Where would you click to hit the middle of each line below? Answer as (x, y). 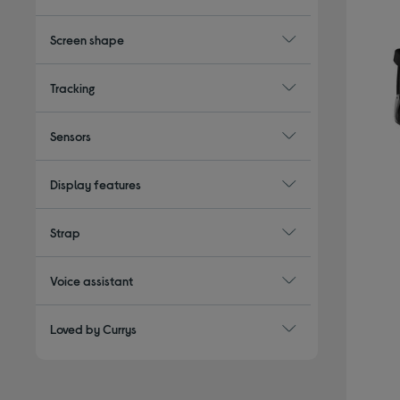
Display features (96, 184)
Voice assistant (92, 280)
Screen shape (87, 39)
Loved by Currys (94, 329)
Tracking (73, 87)
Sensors (71, 136)
